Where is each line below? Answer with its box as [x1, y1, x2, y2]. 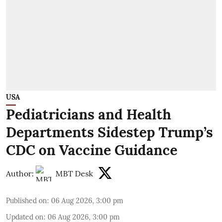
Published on [6, 196, 47, 206]
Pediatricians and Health [6, 106, 171, 124]
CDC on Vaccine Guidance [6, 141, 177, 160]
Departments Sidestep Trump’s [6, 123, 213, 142]
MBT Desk [55, 168, 93, 179]
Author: [6, 168, 34, 179]
